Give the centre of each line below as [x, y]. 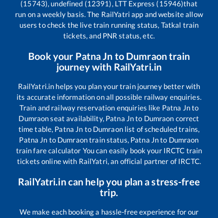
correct [187, 118]
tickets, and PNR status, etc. [109, 36]
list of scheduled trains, [161, 129]
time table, [36, 129]
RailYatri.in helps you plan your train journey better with [109, 86]
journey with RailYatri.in [109, 67]
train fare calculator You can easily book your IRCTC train [109, 151]
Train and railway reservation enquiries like [91, 108]
